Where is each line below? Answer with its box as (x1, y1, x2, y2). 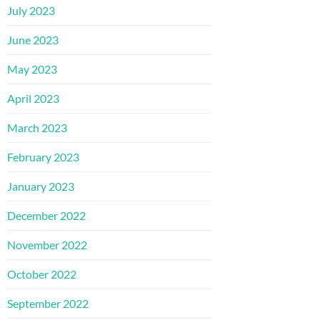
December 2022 (7, 208, 86, 222)
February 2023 (7, 149, 79, 164)
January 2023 (7, 179, 74, 193)
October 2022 (7, 266, 76, 281)
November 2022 (7, 237, 87, 251)
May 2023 (7, 61, 57, 76)
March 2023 (7, 120, 67, 134)
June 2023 (7, 32, 59, 46)
